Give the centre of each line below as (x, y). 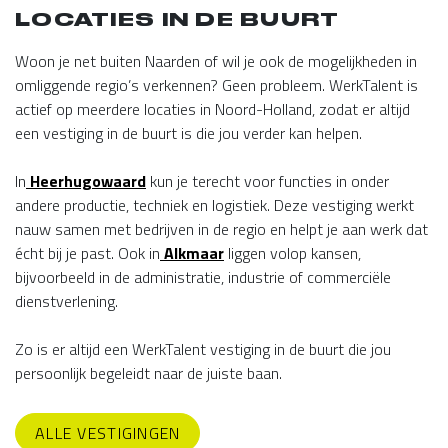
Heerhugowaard (86, 181)
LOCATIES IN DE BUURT (177, 20)
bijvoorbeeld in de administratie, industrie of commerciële (203, 277)
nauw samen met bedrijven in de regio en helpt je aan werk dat (221, 229)
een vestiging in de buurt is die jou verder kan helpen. (188, 133)
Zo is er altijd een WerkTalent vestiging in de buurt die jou (203, 349)
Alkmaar (192, 253)
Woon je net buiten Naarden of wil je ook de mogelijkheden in (216, 61)
